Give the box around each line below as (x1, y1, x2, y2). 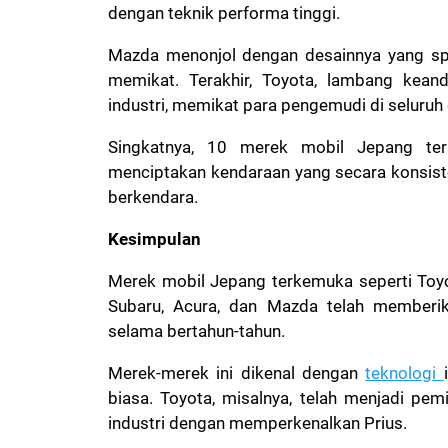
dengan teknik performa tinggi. (108, 3, 344, 24)
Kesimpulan (108, 229, 201, 250)
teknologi (365, 363, 444, 384)
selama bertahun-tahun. (108, 321, 289, 342)
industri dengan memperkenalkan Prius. (108, 413, 411, 434)
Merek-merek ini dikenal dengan (108, 363, 366, 384)
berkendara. (108, 187, 198, 208)
